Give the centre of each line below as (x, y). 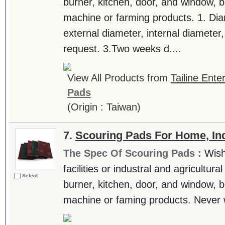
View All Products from (119, 78)
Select (30, 176)
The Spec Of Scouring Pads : (134, 153)
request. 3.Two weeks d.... (122, 49)
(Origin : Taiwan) (104, 107)
